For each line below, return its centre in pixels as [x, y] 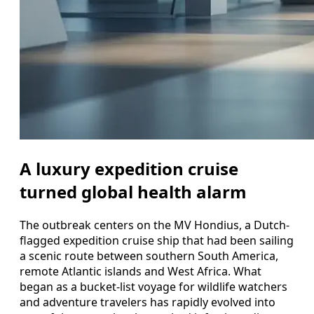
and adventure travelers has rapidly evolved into [148, 302]
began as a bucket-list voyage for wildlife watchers [153, 286]
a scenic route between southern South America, [149, 255]
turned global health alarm [133, 191]
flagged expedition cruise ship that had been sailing [157, 240]
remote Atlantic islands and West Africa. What [141, 271]
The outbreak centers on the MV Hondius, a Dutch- [155, 225]
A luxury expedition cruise [129, 168]
